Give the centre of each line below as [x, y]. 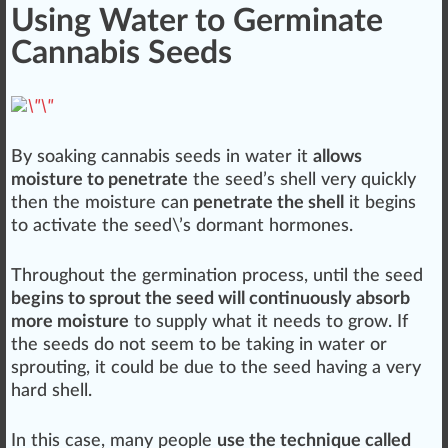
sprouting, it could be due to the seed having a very [216, 368]
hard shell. [51, 391]
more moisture [70, 322]
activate [65, 226]
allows [337, 157]
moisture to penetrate [99, 180]
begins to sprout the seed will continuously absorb [210, 299]
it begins [380, 203]
